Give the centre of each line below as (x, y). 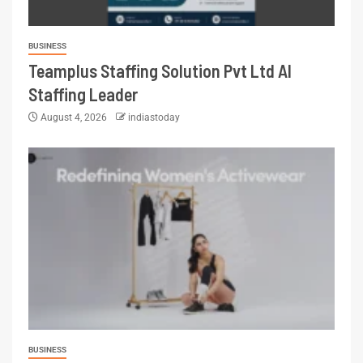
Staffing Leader (83, 94)
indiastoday (154, 117)
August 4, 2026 (74, 117)
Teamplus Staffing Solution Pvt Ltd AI (160, 70)
